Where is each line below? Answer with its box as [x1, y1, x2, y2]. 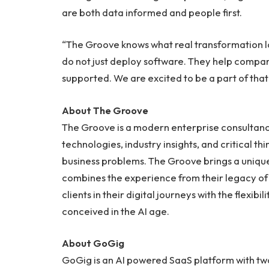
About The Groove [62, 103, 148, 116]
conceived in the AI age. [62, 204, 169, 217]
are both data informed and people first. [62, 5, 244, 19]
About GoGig [62, 237, 124, 250]
